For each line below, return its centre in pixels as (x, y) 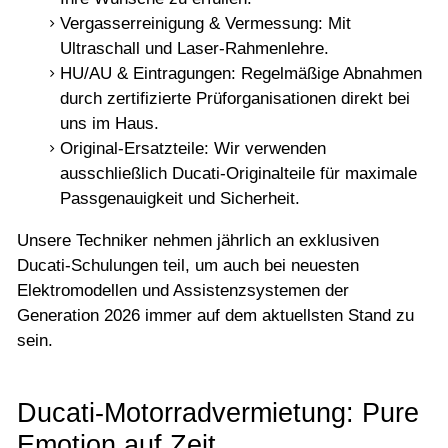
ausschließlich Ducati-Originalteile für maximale (238, 174)
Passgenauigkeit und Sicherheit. (179, 199)
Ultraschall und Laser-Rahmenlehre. (194, 49)
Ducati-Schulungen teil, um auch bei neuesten (188, 266)
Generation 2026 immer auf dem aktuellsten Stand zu (215, 316)
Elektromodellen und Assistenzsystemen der (183, 291)
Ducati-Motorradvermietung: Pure (218, 413)
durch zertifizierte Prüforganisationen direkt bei (234, 99)
